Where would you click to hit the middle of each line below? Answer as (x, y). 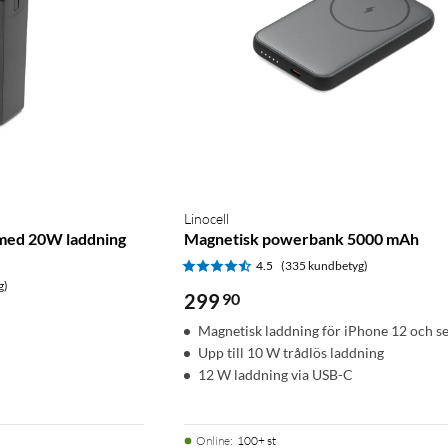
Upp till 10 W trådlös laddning (291, 352)
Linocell (206, 218)
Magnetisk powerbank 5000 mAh (301, 238)
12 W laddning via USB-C (275, 374)
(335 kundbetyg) (324, 265)
